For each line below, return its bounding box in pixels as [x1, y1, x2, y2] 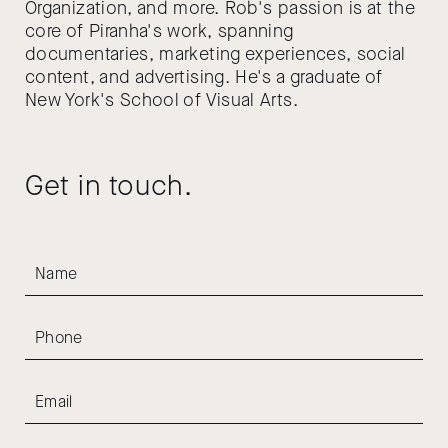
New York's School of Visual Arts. [25, 88, 298, 112]
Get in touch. [25, 167, 193, 204]
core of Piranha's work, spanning [25, 19, 294, 43]
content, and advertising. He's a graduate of [25, 65, 383, 89]
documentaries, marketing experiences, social [25, 42, 406, 66]
